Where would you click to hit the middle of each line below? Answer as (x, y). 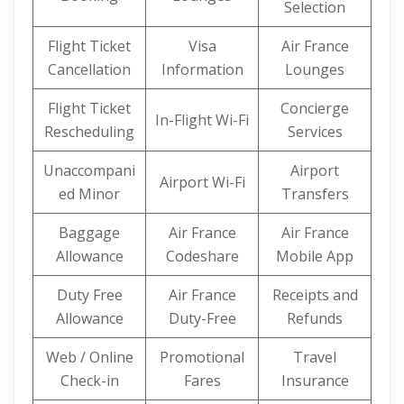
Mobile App (315, 256)
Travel (315, 357)
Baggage (89, 233)
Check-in (89, 381)
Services (315, 132)
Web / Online (89, 357)
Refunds (315, 318)
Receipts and (315, 295)
